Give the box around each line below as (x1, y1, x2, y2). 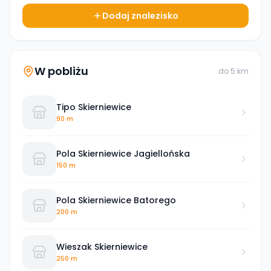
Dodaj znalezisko (102, 10, 178, 22)
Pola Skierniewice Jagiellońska (56, 147, 190, 160)
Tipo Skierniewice (56, 100, 131, 113)
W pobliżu (34, 64, 88, 79)
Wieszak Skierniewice (56, 240, 148, 253)
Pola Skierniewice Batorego (56, 194, 176, 206)
